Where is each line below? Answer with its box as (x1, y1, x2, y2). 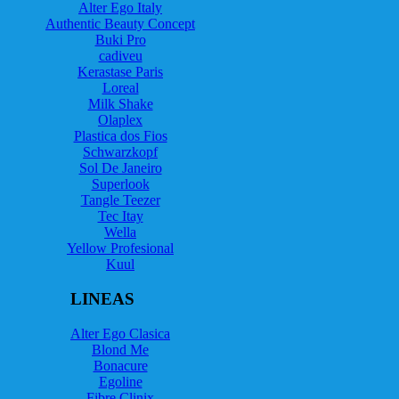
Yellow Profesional (67, 240, 174, 256)
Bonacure (93, 357, 148, 373)
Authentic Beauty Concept (45, 16, 195, 32)
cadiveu (98, 48, 142, 64)
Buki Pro (94, 32, 146, 48)
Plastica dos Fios (73, 128, 167, 144)
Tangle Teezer (80, 192, 160, 208)
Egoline (98, 373, 142, 389)
